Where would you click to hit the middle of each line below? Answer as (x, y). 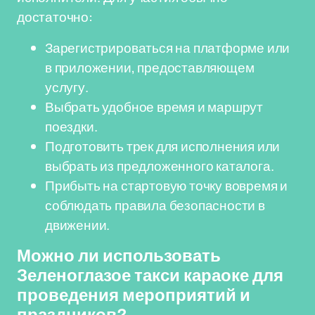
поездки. (71, 127)
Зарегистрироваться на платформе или (168, 48)
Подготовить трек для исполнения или (163, 146)
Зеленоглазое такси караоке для (150, 276)
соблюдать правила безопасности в (155, 205)
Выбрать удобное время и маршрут (154, 107)
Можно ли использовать (119, 256)
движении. (78, 225)
